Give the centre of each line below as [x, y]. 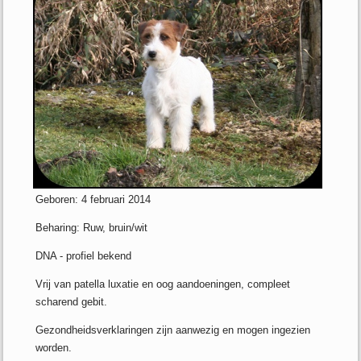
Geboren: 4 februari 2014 [93, 200]
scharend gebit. [72, 302]
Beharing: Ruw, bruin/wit [92, 228]
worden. [54, 348]
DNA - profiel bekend [84, 256]
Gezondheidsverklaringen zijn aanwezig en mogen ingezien [173, 330]
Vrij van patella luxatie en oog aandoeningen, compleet [163, 284]
